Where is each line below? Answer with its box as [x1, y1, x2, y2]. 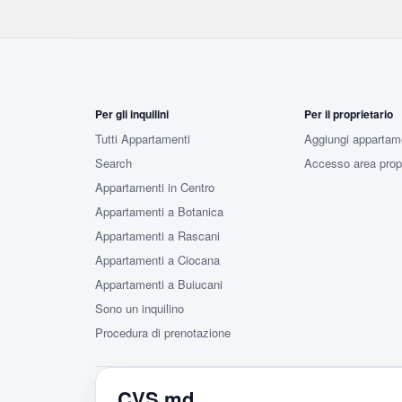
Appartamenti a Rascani [95, 227, 220, 244]
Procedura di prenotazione [95, 324, 231, 341]
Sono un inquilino [95, 300, 184, 317]
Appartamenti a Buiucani [95, 275, 223, 293]
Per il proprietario [304, 106, 394, 122]
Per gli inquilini [95, 106, 169, 122]
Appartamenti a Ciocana [95, 251, 220, 268]
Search [95, 154, 132, 171]
